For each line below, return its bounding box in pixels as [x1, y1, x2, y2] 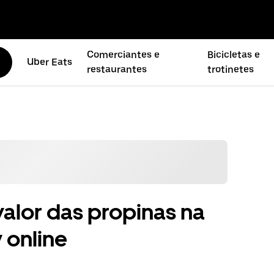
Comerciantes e [86, 49, 160, 61]
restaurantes [86, 64, 147, 75]
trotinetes [207, 64, 254, 75]
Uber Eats [26, 56, 72, 68]
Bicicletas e [207, 49, 261, 61]
